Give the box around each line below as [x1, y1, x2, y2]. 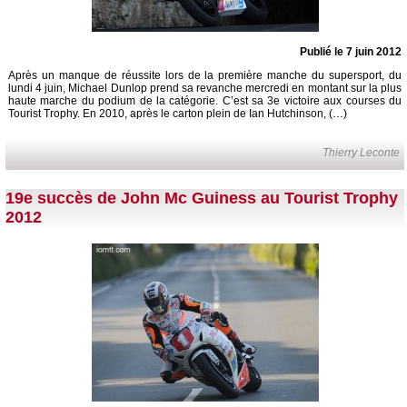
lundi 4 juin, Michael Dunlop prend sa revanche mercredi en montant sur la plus [8, 81, 402, 94]
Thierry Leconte [323, 145, 401, 159]
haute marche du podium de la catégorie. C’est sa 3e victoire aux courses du [8, 94, 402, 107]
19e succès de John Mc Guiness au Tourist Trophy [5, 189, 398, 208]
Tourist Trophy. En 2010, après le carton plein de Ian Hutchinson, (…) [8, 106, 347, 120]
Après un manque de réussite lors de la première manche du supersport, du [8, 68, 402, 82]
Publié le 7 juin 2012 [300, 45, 402, 58]
